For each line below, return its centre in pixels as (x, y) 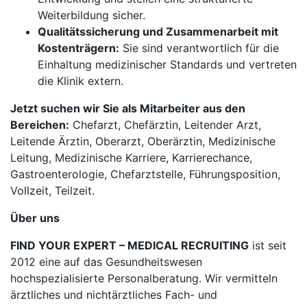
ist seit (268, 245)
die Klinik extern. (81, 81)
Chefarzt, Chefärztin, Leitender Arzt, (165, 125)
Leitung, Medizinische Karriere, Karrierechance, (131, 158)
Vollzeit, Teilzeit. (52, 191)
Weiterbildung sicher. (91, 15)
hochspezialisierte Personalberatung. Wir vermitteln (144, 278)
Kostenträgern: (78, 48)
